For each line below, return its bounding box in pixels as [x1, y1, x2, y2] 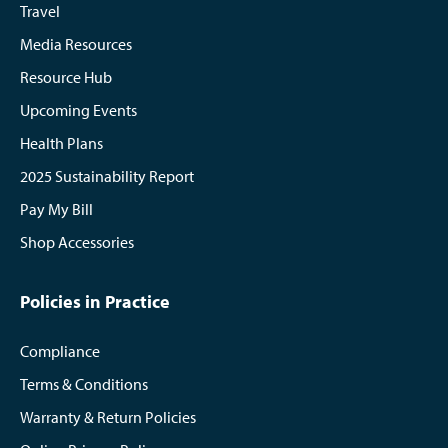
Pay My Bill [20, 198, 93, 219]
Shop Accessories [20, 231, 134, 252]
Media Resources [20, 33, 132, 54]
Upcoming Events [20, 99, 137, 120]
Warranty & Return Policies [20, 406, 196, 427]
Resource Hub [20, 66, 112, 87]
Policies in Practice [20, 289, 170, 313]
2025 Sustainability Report [20, 165, 194, 186]
